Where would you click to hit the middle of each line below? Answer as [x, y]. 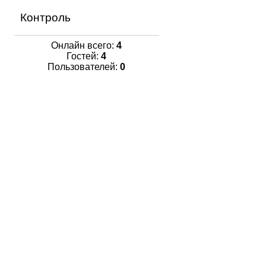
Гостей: [84, 56]
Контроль [45, 18]
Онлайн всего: [84, 46]
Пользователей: [84, 67]
